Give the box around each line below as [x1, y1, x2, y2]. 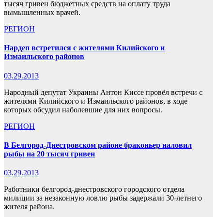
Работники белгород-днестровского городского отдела [4, 185, 185, 194]
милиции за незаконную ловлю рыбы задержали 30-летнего [4, 194, 202, 202]
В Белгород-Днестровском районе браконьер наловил [4, 140, 192, 149]
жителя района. [4, 202, 55, 211]
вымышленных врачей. [4, 8, 80, 16]
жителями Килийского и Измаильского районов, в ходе [4, 96, 187, 105]
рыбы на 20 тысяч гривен [4, 149, 95, 158]
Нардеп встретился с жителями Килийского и [4, 44, 165, 52]
